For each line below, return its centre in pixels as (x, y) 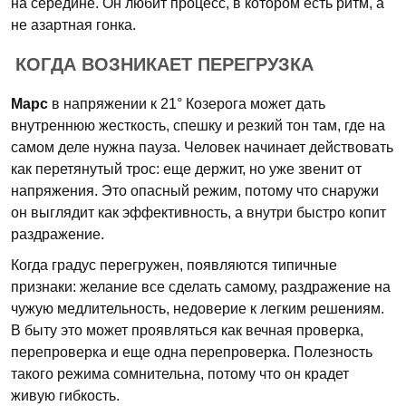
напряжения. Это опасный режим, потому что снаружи (195, 191)
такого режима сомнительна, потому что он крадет (180, 374)
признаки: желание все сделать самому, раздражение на (201, 287)
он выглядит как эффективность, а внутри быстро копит (198, 213)
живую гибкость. (65, 396)
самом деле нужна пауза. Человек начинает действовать (202, 147)
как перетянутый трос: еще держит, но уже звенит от (186, 169)
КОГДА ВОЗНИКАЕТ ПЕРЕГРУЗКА (164, 64)
